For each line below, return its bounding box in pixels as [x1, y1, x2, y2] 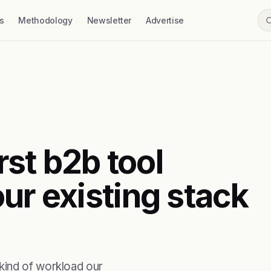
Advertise [146, 15, 184, 25]
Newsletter [87, 15, 132, 25]
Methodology [18, 15, 73, 25]
